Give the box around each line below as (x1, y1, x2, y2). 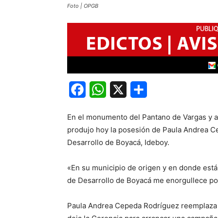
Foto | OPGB (67, 2, 98, 9)
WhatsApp (106, 85, 144, 95)
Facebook (86, 85, 122, 95)
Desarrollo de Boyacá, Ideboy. (67, 138, 169, 147)
